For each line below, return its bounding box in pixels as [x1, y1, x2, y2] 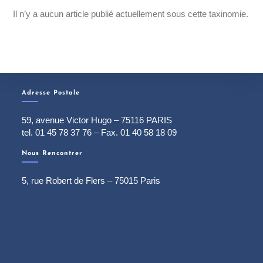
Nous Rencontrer [22, 150, 83, 157]
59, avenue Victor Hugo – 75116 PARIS [22, 115, 173, 125]
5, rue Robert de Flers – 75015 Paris [22, 176, 161, 186]
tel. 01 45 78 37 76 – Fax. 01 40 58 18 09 [22, 127, 177, 137]
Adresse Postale [22, 90, 80, 96]
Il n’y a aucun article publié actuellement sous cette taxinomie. [13, 9, 249, 19]
